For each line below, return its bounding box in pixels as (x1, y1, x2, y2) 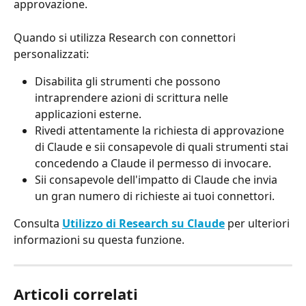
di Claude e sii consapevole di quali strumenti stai (35, 139, 291, 154)
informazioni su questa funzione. (14, 232, 184, 247)
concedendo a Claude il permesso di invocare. (35, 155, 271, 171)
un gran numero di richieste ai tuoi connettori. (35, 188, 275, 204)
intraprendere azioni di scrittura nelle (35, 89, 231, 105)
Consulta (14, 215, 62, 231)
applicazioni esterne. (35, 106, 141, 122)
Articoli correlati (14, 283, 138, 304)
